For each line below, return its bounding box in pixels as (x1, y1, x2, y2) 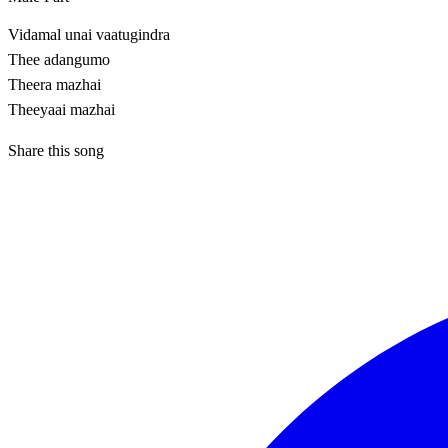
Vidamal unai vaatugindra (8, 26, 170, 44)
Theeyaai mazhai (8, 101, 115, 119)
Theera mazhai (8, 76, 101, 94)
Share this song (8, 142, 104, 160)
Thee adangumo (8, 51, 110, 69)
